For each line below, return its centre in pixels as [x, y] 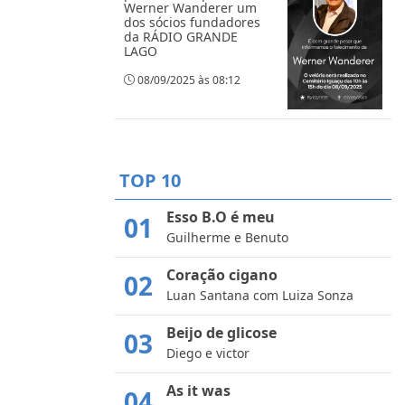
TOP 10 [150, 180]
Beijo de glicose [221, 332]
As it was [198, 390]
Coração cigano [222, 274]
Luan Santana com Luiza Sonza [260, 295]
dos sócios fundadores [192, 22]
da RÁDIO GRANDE [181, 36]
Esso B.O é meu [221, 217]
